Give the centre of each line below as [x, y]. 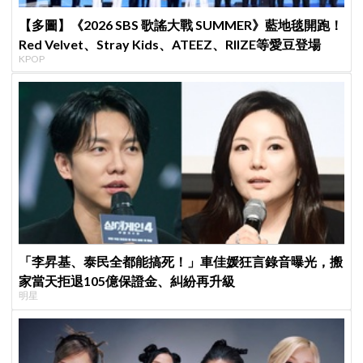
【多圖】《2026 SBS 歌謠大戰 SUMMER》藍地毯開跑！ [181, 24]
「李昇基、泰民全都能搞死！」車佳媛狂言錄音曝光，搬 [181, 262]
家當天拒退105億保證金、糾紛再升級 [127, 281]
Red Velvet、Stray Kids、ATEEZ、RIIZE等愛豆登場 [170, 44]
